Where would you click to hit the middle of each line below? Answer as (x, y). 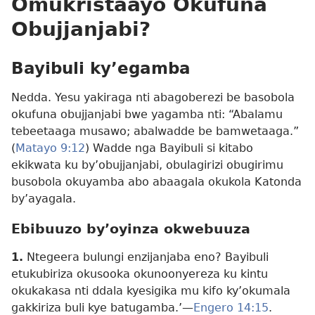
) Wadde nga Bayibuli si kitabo (169, 148)
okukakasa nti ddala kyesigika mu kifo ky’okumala (151, 291)
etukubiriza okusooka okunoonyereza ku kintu (140, 274)
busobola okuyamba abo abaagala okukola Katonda (156, 182)
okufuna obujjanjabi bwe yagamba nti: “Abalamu (147, 115)
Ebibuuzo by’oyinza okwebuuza (131, 229)
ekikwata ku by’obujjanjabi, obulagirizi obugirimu (147, 165)
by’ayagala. (44, 199)
